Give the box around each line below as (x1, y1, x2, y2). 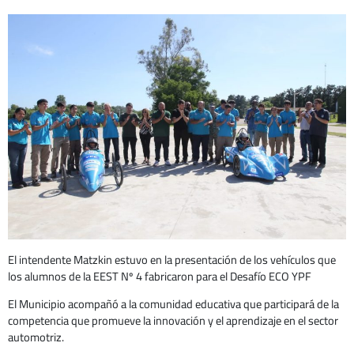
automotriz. (8, 326, 64, 348)
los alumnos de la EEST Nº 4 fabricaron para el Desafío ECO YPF (8, 265, 311, 287)
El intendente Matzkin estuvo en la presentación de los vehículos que (8, 248, 336, 270)
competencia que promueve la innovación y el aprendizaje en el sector (8, 310, 338, 332)
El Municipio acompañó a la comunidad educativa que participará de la (8, 293, 339, 315)
